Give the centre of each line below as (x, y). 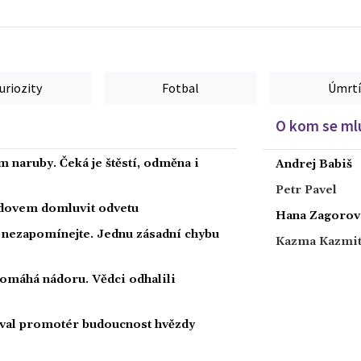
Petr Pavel (306, 190)
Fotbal (180, 87)
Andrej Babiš (314, 164)
